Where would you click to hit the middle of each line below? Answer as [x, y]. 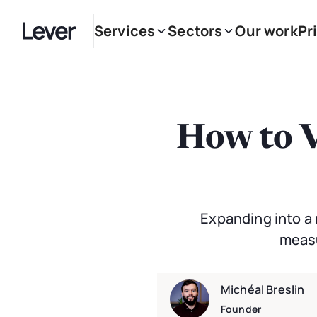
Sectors [195, 31]
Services [125, 31]
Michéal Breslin [263, 290]
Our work [266, 31]
